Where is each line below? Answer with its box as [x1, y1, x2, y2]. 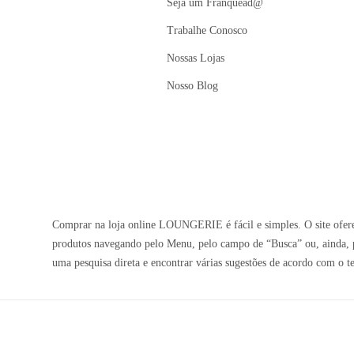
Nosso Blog [167, 80, 219, 92]
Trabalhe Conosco [167, 24, 248, 36]
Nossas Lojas [167, 52, 225, 64]
